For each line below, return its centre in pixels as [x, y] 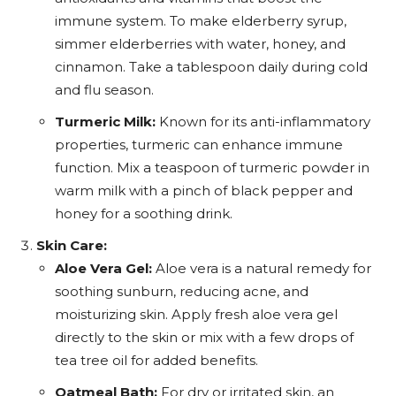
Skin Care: [72, 245]
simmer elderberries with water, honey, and [200, 44]
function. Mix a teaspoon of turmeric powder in [212, 168]
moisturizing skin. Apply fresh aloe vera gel [196, 314]
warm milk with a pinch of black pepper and [204, 190]
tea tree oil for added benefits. [156, 360]
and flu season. [104, 90]
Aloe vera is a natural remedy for [262, 268]
